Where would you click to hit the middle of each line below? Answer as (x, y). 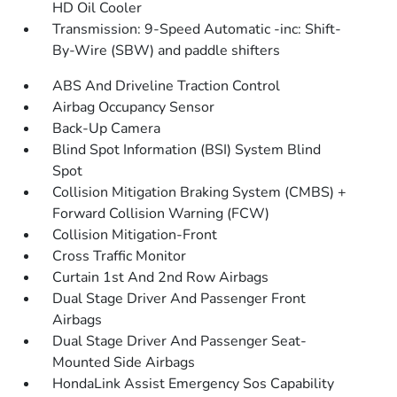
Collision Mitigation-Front (135, 235)
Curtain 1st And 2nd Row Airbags (161, 277)
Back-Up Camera (107, 128)
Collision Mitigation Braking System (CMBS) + (200, 192)
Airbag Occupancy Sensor (134, 107)
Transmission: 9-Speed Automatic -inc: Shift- (197, 29)
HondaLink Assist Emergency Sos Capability (194, 384)
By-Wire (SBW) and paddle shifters (167, 51)
